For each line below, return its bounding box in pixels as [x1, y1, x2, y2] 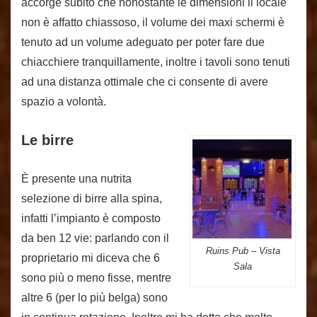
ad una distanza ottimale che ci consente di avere [21, 76, 268, 88]
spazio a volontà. [21, 96, 106, 108]
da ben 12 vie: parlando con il [21, 232, 169, 244]
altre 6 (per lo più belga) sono [21, 292, 168, 304]
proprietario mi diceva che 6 [21, 252, 160, 264]
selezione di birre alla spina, [21, 192, 162, 204]
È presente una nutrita [21, 173, 132, 185]
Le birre [21, 132, 74, 148]
